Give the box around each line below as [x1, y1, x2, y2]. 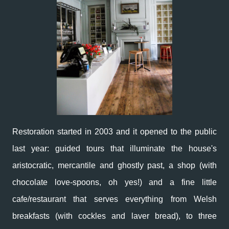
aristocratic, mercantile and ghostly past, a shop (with [12, 161, 217, 170]
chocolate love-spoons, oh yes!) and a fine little [12, 177, 217, 187]
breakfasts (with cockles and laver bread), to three [12, 211, 217, 220]
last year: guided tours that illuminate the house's [12, 144, 217, 153]
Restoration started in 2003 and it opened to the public [12, 127, 217, 136]
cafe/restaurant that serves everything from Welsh [12, 194, 217, 203]
